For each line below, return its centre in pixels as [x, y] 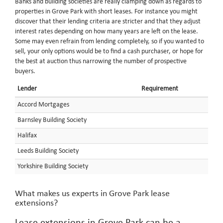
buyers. [25, 71]
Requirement [160, 89]
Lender [27, 89]
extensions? [36, 203]
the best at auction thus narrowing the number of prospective [101, 61]
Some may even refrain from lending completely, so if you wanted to [110, 42]
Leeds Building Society [48, 151]
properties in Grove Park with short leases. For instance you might [106, 12]
